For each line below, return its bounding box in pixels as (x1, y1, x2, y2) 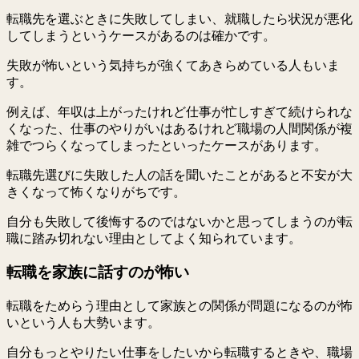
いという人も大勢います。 (6, 316, 160, 330)
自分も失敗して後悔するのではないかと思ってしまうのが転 (6, 214, 353, 228)
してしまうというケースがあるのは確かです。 (6, 28, 276, 42)
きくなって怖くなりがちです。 (6, 184, 186, 199)
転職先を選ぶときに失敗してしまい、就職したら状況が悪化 (6, 11, 353, 26)
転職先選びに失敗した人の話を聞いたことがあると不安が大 (6, 167, 353, 182)
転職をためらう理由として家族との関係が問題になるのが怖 (6, 299, 353, 313)
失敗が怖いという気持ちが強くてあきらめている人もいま (6, 58, 340, 72)
